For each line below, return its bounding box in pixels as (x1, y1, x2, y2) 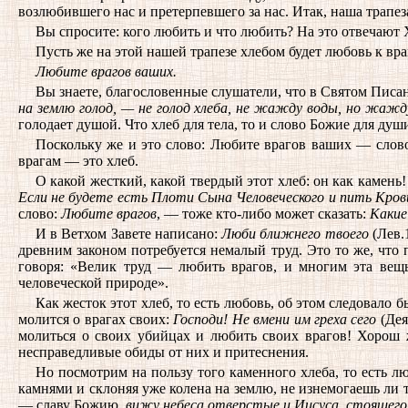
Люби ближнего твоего (221, 226, 369, 241)
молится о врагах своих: (18, 311, 174, 327)
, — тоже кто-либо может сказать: (157, 206, 370, 221)
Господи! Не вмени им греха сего (173, 311, 377, 327)
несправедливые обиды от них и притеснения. (18, 344, 309, 360)
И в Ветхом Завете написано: (35, 226, 222, 241)
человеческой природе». (18, 275, 168, 291)
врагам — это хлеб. (18, 153, 138, 168)
